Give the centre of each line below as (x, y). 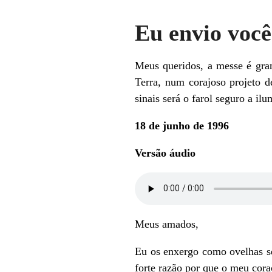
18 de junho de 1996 (182, 125)
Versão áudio (165, 153)
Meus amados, (167, 224)
